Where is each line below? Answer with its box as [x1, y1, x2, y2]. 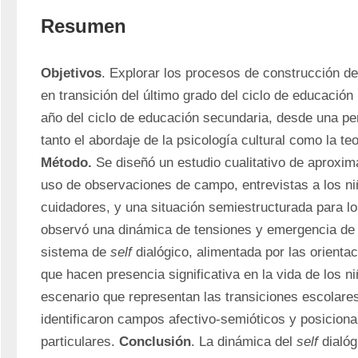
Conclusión [119, 334, 191, 349]
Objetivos [41, 66, 101, 81]
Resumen [41, 15, 126, 37]
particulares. [41, 334, 119, 349]
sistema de [41, 245, 110, 260]
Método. [41, 155, 92, 170]
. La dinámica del [191, 334, 296, 349]
